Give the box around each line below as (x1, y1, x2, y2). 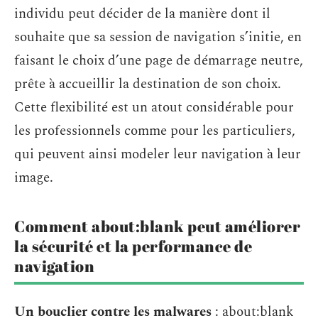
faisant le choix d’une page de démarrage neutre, (14, 50, 303, 71)
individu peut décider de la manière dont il (14, 3, 270, 24)
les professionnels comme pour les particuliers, (14, 120, 295, 141)
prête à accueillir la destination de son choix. (14, 73, 281, 94)
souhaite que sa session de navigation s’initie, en (14, 26, 302, 48)
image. (14, 167, 53, 188)
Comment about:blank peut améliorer (14, 215, 300, 236)
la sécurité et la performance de (14, 235, 252, 256)
